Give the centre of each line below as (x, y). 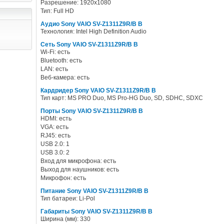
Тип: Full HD (57, 11)
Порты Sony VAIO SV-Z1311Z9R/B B (92, 111)
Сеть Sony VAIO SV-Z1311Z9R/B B (89, 44)
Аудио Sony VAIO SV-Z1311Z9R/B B (91, 24)
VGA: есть (54, 127)
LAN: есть (54, 69)
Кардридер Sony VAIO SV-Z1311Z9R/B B (98, 90)
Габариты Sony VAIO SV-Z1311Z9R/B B (96, 211)
